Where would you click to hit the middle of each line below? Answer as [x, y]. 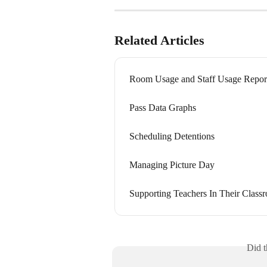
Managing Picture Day [172, 165]
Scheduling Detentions [172, 136]
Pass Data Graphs [163, 108]
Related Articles [159, 41]
